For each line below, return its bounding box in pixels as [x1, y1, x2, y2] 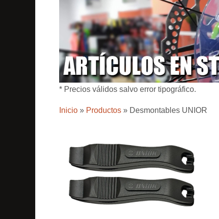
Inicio [59, 106, 78, 115]
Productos [86, 106, 121, 115]
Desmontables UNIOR [130, 106, 207, 115]
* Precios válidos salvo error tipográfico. [59, 85, 196, 94]
